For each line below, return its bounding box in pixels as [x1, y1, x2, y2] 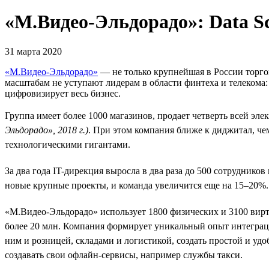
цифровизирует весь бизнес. [5, 88, 121, 98]
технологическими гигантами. [5, 139, 130, 150]
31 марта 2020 [5, 46, 62, 56]
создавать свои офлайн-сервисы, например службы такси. [5, 249, 243, 260]
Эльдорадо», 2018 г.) [5, 124, 88, 135]
